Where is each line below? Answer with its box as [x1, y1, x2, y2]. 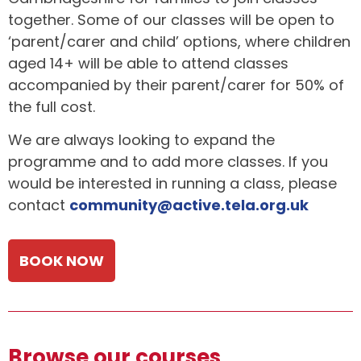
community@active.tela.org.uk [69, 195, 309, 216]
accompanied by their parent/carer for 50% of [8, 74, 344, 95]
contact [8, 195, 69, 216]
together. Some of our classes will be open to [8, 9, 334, 30]
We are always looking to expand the [8, 130, 275, 151]
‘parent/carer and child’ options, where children [8, 31, 351, 52]
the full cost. [8, 96, 95, 117]
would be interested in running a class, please [8, 173, 337, 194]
